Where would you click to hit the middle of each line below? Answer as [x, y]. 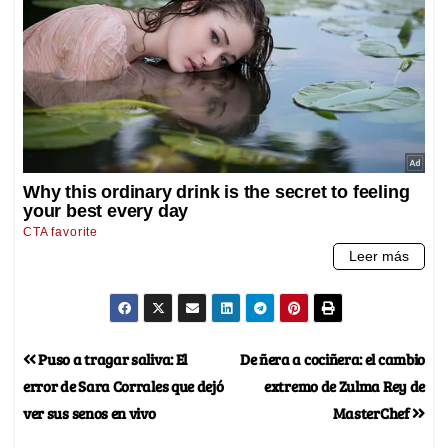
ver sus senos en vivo [89, 413]
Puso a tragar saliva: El [111, 359]
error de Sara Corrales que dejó [123, 386]
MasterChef [372, 413]
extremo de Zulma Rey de [344, 386]
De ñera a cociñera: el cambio [332, 359]
